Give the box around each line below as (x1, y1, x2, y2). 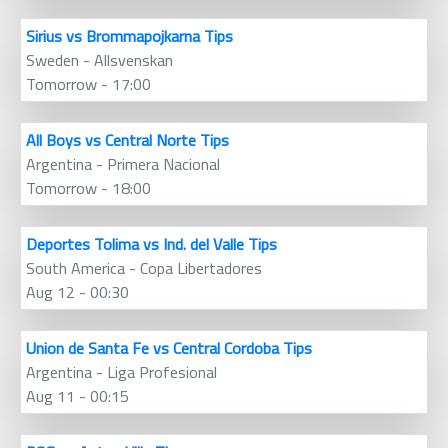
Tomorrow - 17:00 (26, 69, 151, 100)
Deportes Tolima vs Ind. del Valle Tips (26, 229, 277, 260)
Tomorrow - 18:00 (26, 173, 151, 204)
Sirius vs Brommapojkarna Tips (26, 21, 233, 52)
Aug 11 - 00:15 (26, 381, 129, 412)
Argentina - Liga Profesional (26, 357, 217, 388)
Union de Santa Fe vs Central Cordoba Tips (26, 333, 312, 364)
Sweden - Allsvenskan (26, 45, 173, 76)
